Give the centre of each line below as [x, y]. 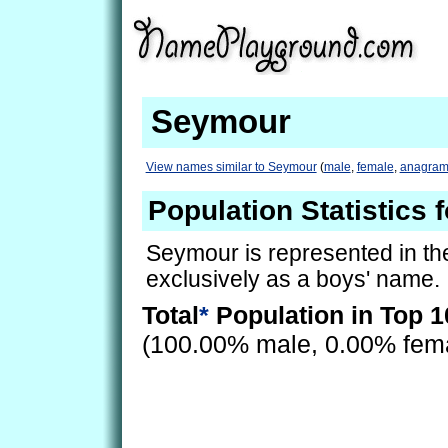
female [375, 166]
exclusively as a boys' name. [292, 279]
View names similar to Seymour [231, 166]
